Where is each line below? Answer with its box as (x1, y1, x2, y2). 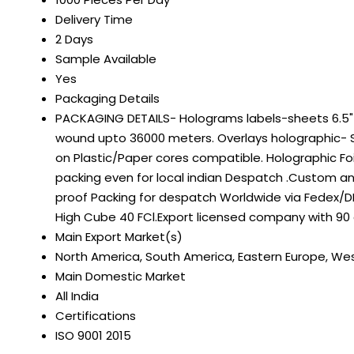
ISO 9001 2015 (55, 326, 131, 344)
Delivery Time (55, 10, 133, 28)
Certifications (55, 307, 136, 324)
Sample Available (55, 50, 156, 67)
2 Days (55, 30, 93, 47)
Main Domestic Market (55, 267, 186, 284)
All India (55, 287, 99, 304)
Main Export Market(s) (55, 228, 183, 245)
